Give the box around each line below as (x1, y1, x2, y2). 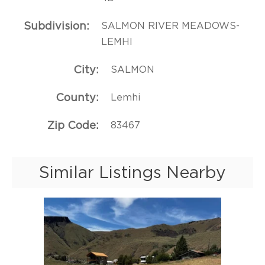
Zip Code (47, 119, 96, 131)
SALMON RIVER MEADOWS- (101, 20, 240, 31)
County (56, 91, 96, 103)
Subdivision (24, 20, 86, 31)
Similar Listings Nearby (39, 163, 226, 181)
